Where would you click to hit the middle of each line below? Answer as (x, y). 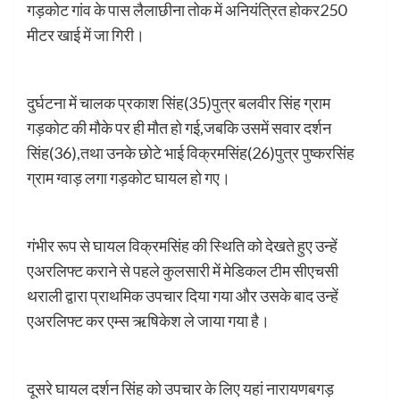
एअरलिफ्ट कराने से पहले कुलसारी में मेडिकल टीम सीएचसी (183, 271)
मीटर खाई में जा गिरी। (86, 35)
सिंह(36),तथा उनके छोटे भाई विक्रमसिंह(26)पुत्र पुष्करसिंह (191, 153)
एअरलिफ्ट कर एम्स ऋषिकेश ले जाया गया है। (148, 321)
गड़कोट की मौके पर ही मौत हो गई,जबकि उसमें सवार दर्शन (179, 128)
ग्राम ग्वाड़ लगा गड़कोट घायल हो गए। (129, 178)
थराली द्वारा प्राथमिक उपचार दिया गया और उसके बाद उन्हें (183, 296)
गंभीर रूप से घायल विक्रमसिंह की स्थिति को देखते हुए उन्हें (182, 246)
